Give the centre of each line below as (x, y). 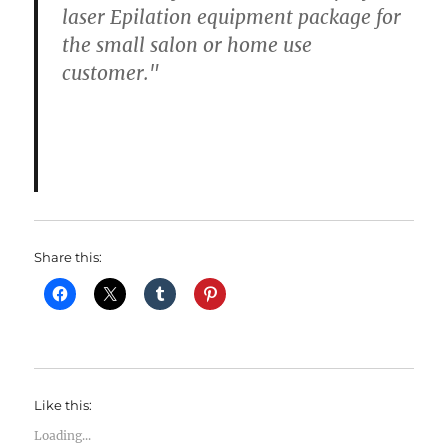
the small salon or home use (187, 45)
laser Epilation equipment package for (232, 17)
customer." (111, 73)
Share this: (68, 257)
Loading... (63, 436)
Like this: (63, 405)
